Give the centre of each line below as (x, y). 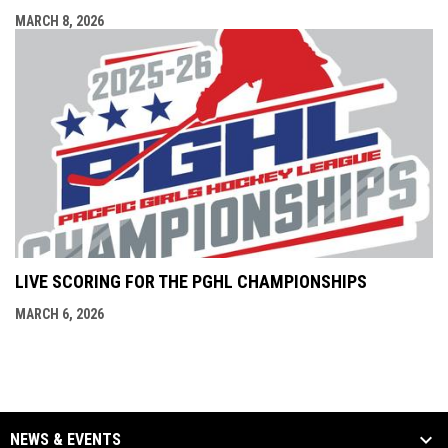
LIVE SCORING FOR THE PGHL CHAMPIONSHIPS (191, 282)
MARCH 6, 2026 (59, 314)
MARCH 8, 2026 (59, 20)
